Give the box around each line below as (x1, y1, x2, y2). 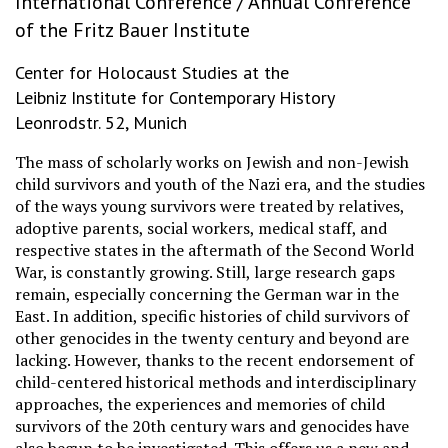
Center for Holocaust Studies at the (15, 61, 289, 84)
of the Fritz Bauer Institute (15, 17, 250, 43)
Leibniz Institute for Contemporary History (15, 86, 335, 109)
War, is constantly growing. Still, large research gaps (15, 261, 395, 283)
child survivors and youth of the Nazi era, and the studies (15, 173, 425, 195)
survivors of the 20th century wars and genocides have (15, 415, 409, 437)
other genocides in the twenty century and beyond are (15, 327, 409, 349)
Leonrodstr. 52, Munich (15, 111, 187, 134)
